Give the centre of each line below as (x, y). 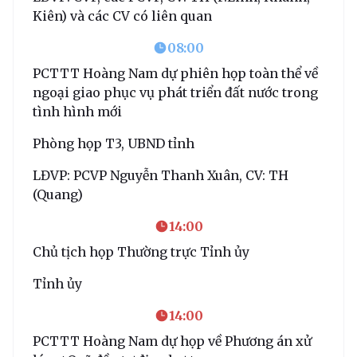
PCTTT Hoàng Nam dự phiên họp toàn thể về (175, 73)
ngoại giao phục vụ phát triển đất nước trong (175, 92)
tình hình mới (77, 111)
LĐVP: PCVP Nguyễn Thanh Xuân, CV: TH (161, 175)
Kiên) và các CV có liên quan (122, 16)
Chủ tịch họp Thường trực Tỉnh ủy (141, 251)
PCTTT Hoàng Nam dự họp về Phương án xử (172, 341)
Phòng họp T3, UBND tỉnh (114, 143)
